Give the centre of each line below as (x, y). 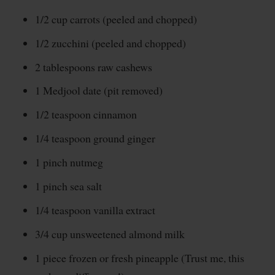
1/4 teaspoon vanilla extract (95, 210)
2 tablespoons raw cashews (93, 67)
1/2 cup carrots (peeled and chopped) (116, 19)
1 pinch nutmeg (69, 162)
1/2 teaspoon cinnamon (86, 114)
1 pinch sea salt (68, 186)
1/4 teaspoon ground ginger (95, 138)
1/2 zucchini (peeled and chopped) (110, 43)
